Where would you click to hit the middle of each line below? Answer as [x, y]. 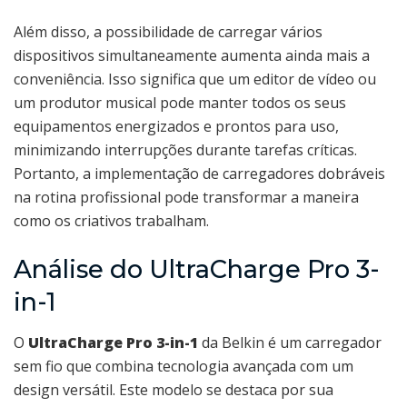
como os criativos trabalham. [111, 221]
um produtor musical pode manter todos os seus [180, 103]
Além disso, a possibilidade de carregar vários [168, 32]
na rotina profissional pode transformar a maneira [186, 198]
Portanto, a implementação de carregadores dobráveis [199, 174]
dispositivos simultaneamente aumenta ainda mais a [192, 56]
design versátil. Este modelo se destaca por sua [174, 390]
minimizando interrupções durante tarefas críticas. [185, 150]
